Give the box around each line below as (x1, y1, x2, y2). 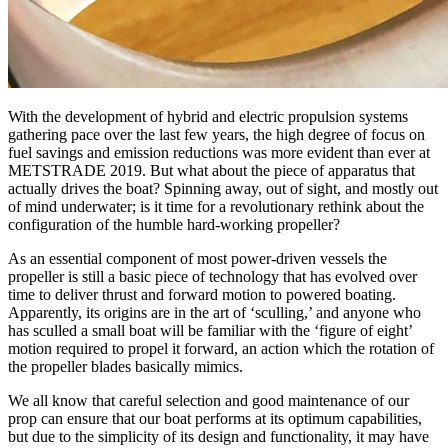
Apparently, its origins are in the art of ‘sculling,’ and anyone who (8, 303, 421, 321)
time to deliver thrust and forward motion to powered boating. (8, 285, 396, 303)
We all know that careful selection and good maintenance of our (8, 391, 409, 409)
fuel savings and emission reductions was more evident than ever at (8, 143, 430, 161)
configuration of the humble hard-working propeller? (8, 215, 340, 233)
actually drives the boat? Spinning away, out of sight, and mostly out (8, 179, 438, 197)
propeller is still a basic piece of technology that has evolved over (8, 267, 417, 285)
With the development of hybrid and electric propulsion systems (8, 107, 408, 125)
